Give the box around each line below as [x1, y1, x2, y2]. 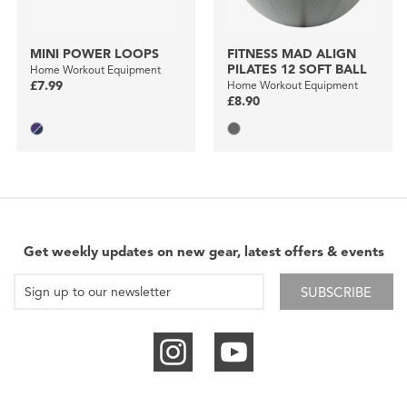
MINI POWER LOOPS [29, 46, 159, 63]
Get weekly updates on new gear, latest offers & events [23, 243, 384, 261]
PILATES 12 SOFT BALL [226, 62, 367, 78]
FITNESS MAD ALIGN [226, 46, 356, 63]
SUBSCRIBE [301, 284, 372, 302]
